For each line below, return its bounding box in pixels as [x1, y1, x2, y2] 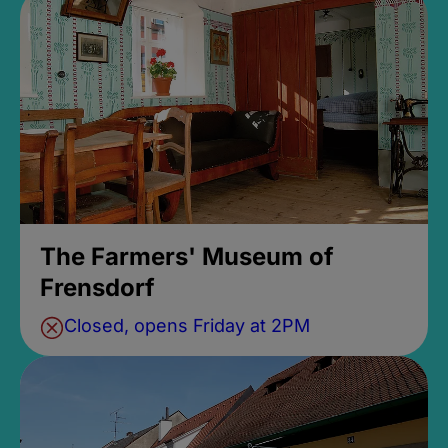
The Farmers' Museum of [39, 241, 334, 271]
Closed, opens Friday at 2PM [63, 314, 310, 336]
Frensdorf [39, 272, 155, 302]
